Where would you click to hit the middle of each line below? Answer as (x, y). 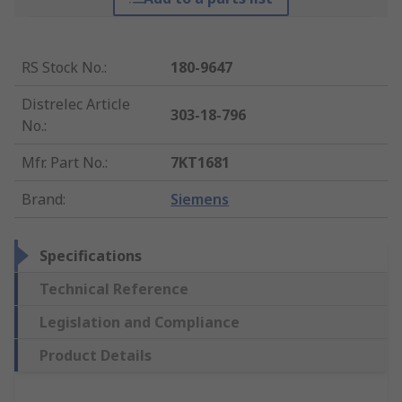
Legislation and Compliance (140, 323)
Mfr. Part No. (63, 163)
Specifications (91, 256)
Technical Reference (114, 289)
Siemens (200, 200)
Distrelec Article (76, 105)
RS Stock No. (63, 68)
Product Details (96, 356)
